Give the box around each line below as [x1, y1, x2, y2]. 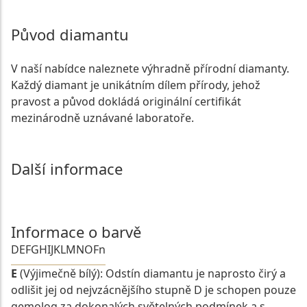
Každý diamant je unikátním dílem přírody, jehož [11, 77, 260, 93]
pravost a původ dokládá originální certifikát [11, 93, 241, 109]
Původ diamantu [11, 23, 129, 45]
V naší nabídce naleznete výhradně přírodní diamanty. [11, 60, 289, 76]
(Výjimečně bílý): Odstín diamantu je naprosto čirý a [17, 265, 286, 281]
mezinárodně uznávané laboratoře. [11, 110, 194, 125]
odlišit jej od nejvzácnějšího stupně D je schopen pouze [11, 282, 296, 297]
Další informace [11, 158, 123, 179]
